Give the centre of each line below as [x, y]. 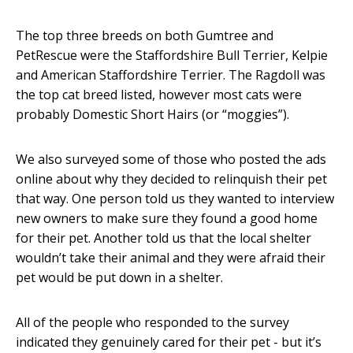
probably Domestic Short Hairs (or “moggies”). [152, 115]
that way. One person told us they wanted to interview [175, 199]
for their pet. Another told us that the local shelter [163, 238]
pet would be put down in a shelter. [119, 278]
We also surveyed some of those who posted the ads [171, 160]
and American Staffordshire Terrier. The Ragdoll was [171, 75]
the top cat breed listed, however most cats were [159, 95]
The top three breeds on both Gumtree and [145, 36]
